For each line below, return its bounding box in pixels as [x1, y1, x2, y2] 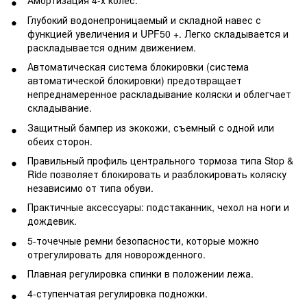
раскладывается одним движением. [27, 40, 196, 54]
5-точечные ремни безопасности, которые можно [27, 233, 259, 247]
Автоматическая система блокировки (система [27, 60, 249, 74]
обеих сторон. [27, 134, 93, 148]
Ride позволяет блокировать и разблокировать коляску [27, 167, 286, 181]
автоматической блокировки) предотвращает [27, 73, 242, 88]
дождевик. [27, 214, 77, 228]
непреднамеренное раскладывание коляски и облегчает [27, 87, 291, 101]
